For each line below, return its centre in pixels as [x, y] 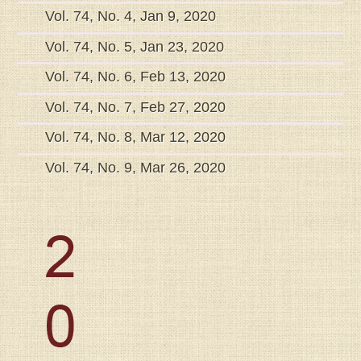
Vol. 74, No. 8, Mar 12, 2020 [136, 137]
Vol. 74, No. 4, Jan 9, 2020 [131, 17]
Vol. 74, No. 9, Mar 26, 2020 [136, 167]
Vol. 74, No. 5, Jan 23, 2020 [135, 46]
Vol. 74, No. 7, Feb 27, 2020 [136, 107]
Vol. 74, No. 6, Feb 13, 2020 [136, 77]
